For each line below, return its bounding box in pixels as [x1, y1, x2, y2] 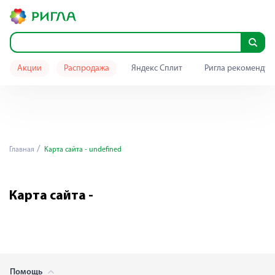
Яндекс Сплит [131, 64, 182, 73]
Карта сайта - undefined [42, 146, 122, 153]
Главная [9, 146, 34, 153]
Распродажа [64, 64, 109, 73]
